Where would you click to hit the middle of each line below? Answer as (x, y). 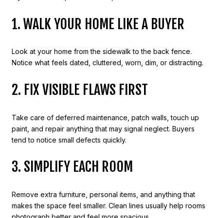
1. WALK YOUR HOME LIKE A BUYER (98, 24)
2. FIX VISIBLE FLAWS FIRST (80, 90)
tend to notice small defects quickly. (69, 140)
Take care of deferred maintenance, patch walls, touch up (105, 117)
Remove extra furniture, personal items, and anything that (103, 194)
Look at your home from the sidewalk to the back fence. (102, 52)
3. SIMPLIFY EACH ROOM (72, 167)
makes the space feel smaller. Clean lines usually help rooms (109, 205)
